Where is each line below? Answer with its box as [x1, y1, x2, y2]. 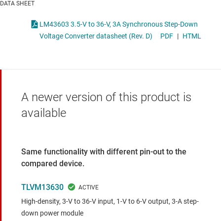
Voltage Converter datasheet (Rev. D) [39, 32, 152, 40]
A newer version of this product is [21, 90, 191, 105]
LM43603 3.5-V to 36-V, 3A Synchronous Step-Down [39, 20, 198, 29]
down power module [21, 209, 83, 218]
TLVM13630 [21, 183, 64, 192]
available [21, 106, 66, 120]
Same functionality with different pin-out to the [21, 147, 186, 157]
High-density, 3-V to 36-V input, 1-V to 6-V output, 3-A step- [21, 197, 199, 206]
